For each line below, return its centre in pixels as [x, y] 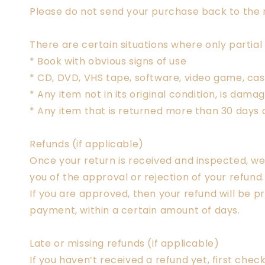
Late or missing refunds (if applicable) [125, 243]
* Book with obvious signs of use [108, 61]
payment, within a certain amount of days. [135, 210]
